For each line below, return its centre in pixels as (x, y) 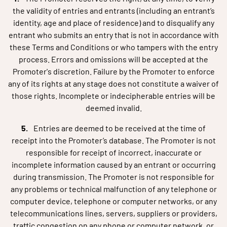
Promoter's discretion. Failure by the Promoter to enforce (113, 71)
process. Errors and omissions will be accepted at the (113, 59)
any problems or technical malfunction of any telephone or (113, 189)
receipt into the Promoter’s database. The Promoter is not (113, 140)
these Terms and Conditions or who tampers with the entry (113, 47)
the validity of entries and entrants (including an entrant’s (113, 10)
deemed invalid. (113, 108)
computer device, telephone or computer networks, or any (113, 201)
